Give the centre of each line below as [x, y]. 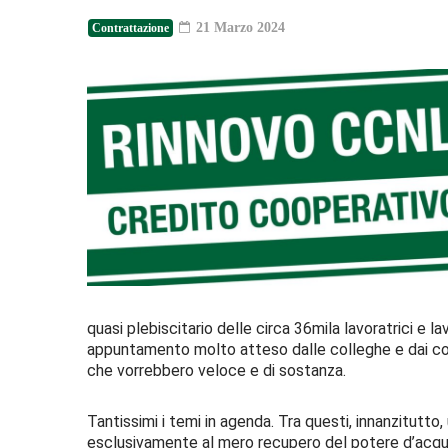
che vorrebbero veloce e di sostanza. [216, 370]
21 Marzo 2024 [238, 27]
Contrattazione [130, 27]
